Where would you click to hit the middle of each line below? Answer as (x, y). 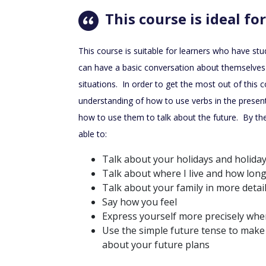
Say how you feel (140, 202)
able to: (93, 134)
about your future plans (156, 244)
